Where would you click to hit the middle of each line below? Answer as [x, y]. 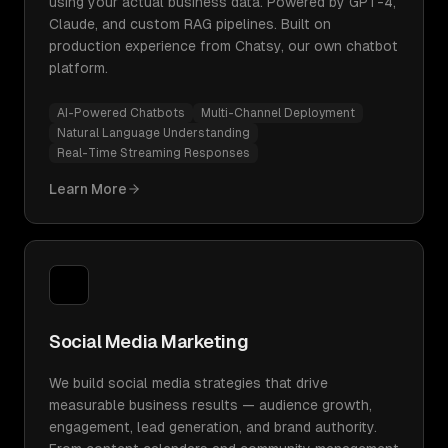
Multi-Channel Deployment [278, 113]
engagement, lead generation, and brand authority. [213, 427]
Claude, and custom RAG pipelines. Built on [190, 24]
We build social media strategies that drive [188, 383]
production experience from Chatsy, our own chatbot [223, 46]
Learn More [88, 189]
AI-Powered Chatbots [121, 113]
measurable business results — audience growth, [210, 405]
